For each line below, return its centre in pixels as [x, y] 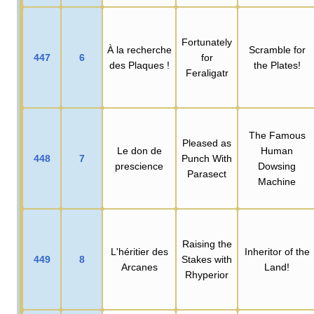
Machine [277, 181]
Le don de [139, 150]
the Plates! [277, 65]
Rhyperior [207, 274]
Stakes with [207, 259]
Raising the [207, 244]
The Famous [277, 135]
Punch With [207, 158]
